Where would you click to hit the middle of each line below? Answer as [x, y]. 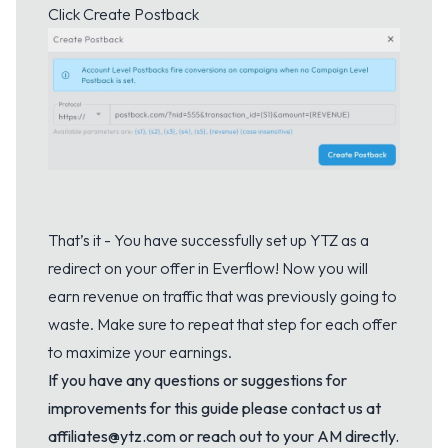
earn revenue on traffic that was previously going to [222, 296]
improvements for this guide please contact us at [214, 408]
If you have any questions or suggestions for [197, 380]
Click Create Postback [123, 13]
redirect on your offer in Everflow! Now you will [208, 268]
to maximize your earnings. [140, 352]
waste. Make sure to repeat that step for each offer [222, 324]
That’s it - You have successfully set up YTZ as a [208, 240]
